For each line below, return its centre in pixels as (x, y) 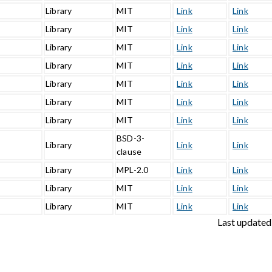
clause (129, 151)
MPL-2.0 (133, 169)
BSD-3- (131, 138)
